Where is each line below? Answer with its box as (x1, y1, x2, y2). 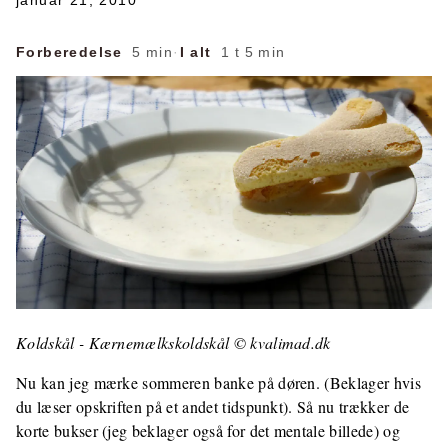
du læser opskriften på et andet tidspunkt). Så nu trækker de (16, 396, 410, 418)
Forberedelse (16, 44, 123, 60)
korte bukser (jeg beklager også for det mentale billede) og (16, 420, 400, 442)
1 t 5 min (215, 44, 286, 60)
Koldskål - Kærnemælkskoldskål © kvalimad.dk (16, 332, 331, 354)
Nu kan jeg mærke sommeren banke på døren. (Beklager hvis (16, 372, 421, 394)
